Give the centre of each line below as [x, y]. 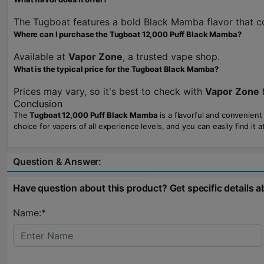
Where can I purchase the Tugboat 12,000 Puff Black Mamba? [128, 34]
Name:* [29, 213]
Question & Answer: [57, 161]
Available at [41, 57]
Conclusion [38, 104]
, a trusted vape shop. [171, 57]
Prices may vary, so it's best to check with [109, 91]
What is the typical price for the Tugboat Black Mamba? [116, 69]
